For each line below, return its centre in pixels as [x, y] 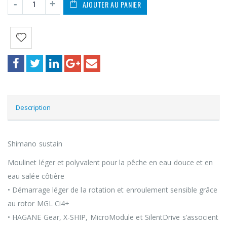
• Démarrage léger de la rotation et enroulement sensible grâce [113, 190]
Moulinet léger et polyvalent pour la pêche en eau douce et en [110, 163]
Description [33, 108]
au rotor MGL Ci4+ [39, 204]
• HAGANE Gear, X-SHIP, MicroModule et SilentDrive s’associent [113, 217]
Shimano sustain [35, 144]
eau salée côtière [36, 176]
